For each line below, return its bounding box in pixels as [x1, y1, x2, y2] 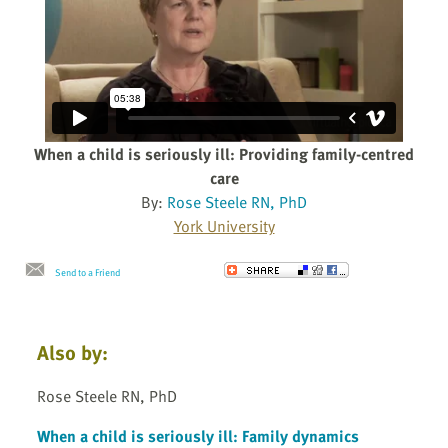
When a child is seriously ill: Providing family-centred [34, 142, 414, 167]
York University [173, 214, 275, 239]
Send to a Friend [55, 265, 120, 280]
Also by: [37, 337, 108, 368]
